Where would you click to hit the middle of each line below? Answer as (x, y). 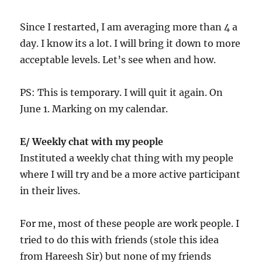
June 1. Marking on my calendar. (94, 109)
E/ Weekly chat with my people (92, 142)
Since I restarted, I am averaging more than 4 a (129, 27)
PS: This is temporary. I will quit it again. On (122, 92)
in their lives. (50, 191)
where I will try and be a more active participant (130, 174)
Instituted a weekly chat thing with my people (127, 158)
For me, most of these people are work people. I (130, 223)
